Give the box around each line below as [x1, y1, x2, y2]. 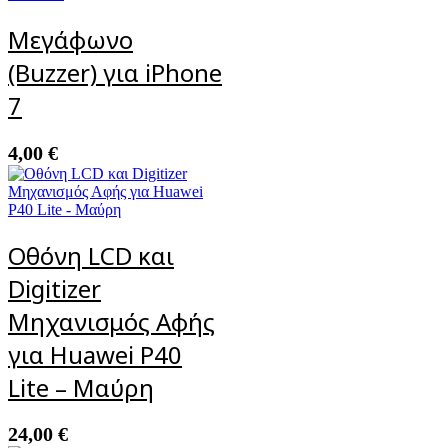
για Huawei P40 [8, 337, 182, 371]
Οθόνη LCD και [8, 238, 174, 272]
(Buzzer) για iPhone [8, 55, 222, 89]
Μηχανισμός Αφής [8, 304, 215, 338]
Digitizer [8, 271, 101, 305]
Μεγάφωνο [8, 22, 133, 56]
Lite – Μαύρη [8, 370, 154, 404]
